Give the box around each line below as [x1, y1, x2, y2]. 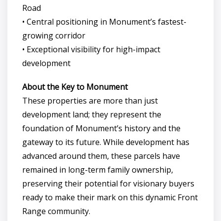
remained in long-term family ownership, [22, 164, 173, 175]
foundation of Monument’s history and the [22, 122, 181, 134]
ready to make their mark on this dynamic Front [22, 191, 198, 203]
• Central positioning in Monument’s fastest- [22, 16, 186, 27]
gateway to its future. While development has [22, 136, 189, 147]
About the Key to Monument [22, 81, 128, 92]
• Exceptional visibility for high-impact [22, 43, 160, 55]
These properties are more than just [22, 95, 158, 106]
